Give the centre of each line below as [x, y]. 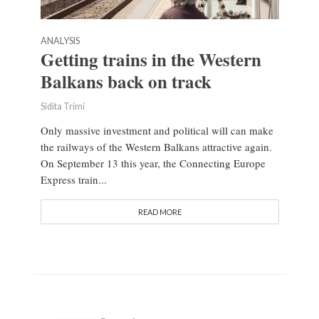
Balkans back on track [126, 82]
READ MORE [159, 212]
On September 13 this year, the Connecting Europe [153, 163]
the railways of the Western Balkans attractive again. [156, 147]
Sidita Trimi [62, 107]
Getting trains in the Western [151, 60]
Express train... [73, 180]
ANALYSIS [60, 41]
